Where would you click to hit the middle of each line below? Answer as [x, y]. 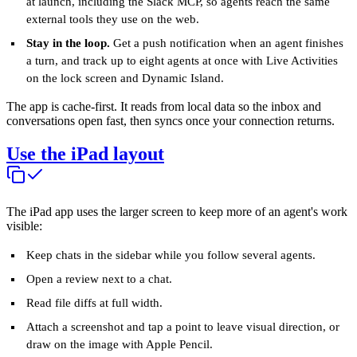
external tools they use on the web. [113, 19]
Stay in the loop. [69, 43]
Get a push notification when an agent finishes [227, 43]
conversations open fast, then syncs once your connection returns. [171, 120]
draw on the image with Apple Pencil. [120, 345]
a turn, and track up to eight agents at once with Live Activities [182, 60]
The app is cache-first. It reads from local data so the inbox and [164, 106]
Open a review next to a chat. [100, 279]
